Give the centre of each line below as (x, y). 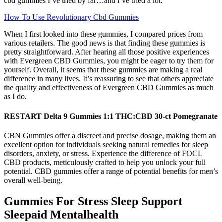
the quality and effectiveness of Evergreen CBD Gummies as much (109, 88)
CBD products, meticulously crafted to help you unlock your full (105, 162)
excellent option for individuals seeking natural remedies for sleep (106, 144)
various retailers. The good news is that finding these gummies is (105, 43)
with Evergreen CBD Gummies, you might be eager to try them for (109, 61)
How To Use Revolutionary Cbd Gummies (71, 17)
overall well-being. (33, 180)
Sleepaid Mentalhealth (61, 214)
